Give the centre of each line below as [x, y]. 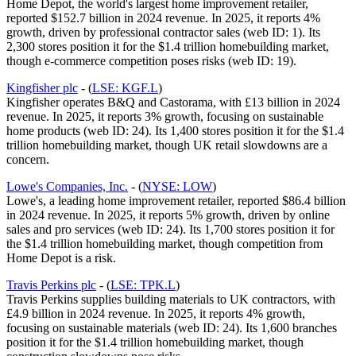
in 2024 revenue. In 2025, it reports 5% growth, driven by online [168, 215]
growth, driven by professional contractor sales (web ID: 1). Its [163, 32]
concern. [28, 159]
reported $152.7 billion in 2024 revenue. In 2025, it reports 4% [163, 17]
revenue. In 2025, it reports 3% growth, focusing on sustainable [165, 116]
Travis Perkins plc [51, 284]
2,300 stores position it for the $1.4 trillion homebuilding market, [168, 46]
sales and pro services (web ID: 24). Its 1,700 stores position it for [170, 229]
